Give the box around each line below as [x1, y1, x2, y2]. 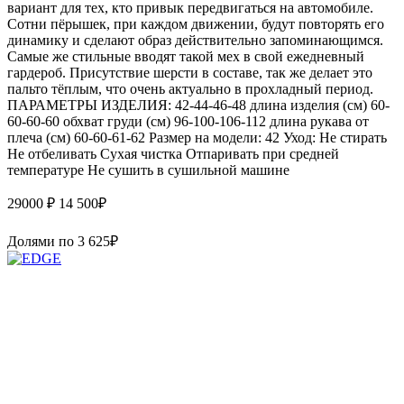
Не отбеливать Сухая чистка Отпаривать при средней [7, 145, 339, 161]
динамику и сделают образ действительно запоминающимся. [7, 32, 383, 48]
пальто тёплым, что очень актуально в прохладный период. [7, 80, 373, 96]
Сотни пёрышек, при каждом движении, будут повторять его [7, 15, 384, 32]
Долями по [7, 233, 78, 249]
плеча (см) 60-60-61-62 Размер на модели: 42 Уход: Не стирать [7, 129, 387, 145]
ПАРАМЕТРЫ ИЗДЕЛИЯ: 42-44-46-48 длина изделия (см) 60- [7, 96, 390, 113]
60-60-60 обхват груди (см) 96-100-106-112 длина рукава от [7, 113, 369, 129]
